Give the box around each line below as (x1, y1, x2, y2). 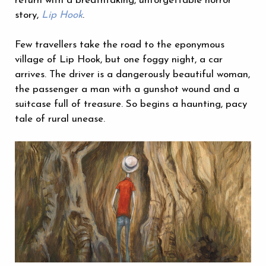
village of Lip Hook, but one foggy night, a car (15, 54, 223, 65)
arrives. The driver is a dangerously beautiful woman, (15, 69, 250, 80)
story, (15, 9, 42, 20)
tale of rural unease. (15, 113, 105, 124)
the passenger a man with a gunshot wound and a (15, 84, 239, 94)
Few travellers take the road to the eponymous (15, 39, 224, 50)
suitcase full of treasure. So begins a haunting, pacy (15, 99, 247, 109)
